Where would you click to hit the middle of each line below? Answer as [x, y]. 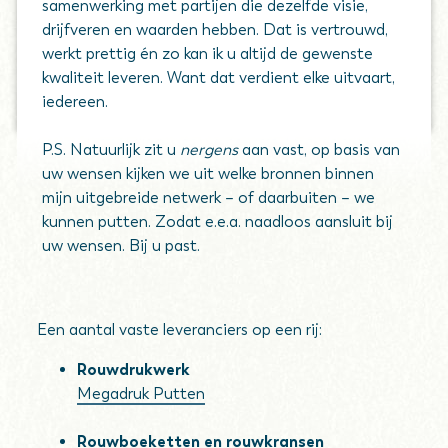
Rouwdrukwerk [134, 369]
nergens [211, 149]
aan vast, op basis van [321, 149]
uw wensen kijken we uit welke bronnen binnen [208, 173]
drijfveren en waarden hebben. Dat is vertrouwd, [215, 29]
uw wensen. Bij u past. [121, 245]
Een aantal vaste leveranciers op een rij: [180, 329]
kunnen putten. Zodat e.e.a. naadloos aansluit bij [218, 221]
